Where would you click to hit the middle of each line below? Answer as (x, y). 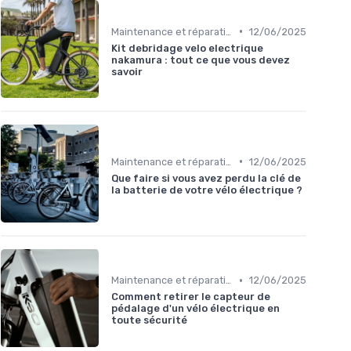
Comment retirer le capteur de (191, 297)
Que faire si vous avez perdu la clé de (206, 178)
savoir (127, 71)
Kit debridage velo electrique (187, 48)
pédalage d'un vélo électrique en (195, 309)
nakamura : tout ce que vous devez (201, 60)
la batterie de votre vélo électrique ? (207, 190)
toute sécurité (149, 320)
